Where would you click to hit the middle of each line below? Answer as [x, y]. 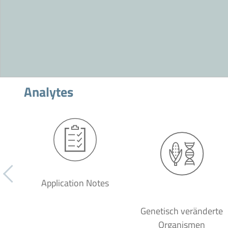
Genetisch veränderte [182, 211]
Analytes [49, 92]
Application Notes [75, 183]
